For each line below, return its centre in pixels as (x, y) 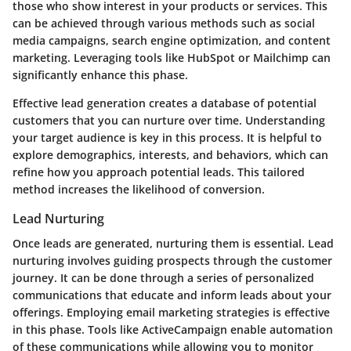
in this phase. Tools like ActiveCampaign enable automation (173, 330)
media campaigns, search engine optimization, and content (172, 41)
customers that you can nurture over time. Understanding (169, 121)
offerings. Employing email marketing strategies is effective (171, 313)
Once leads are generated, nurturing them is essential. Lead (173, 244)
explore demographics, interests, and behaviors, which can (170, 155)
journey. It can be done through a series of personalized (163, 278)
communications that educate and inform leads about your (172, 295)
